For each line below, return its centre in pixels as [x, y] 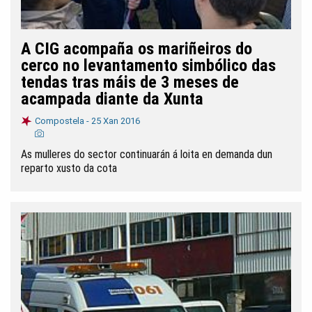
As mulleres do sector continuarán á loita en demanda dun [147, 154]
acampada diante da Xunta [112, 99]
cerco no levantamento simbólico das [148, 65]
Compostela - [63, 121]
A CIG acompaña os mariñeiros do [136, 49]
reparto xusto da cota [69, 168]
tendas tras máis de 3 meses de [130, 82]
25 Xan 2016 [116, 121]
